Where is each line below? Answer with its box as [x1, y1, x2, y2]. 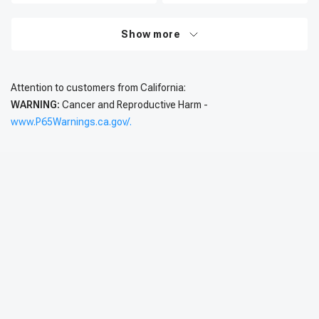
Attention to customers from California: [11, 82, 186, 93]
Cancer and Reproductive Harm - [60, 99, 208, 110]
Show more [121, 28, 181, 40]
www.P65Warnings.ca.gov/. [11, 116, 132, 127]
